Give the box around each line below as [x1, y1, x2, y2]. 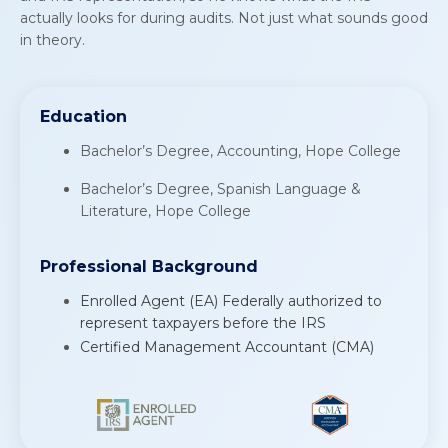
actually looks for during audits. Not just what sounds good [20, 8, 428, 27]
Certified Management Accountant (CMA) [80, 338, 374, 357]
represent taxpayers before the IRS [80, 313, 326, 332]
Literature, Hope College [80, 201, 251, 220]
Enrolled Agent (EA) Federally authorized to [80, 291, 382, 310]
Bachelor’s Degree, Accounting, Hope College [80, 141, 401, 160]
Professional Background [40, 256, 258, 276]
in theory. [20, 30, 85, 49]
